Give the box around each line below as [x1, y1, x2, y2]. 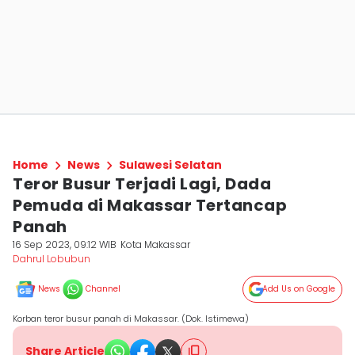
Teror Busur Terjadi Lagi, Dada [13, 173, 271, 195]
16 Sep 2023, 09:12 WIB [13, 238, 116, 251]
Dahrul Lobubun [13, 252, 90, 265]
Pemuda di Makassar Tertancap [13, 194, 287, 216]
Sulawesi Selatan [119, 157, 222, 173]
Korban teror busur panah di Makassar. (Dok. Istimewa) [13, 312, 249, 325]
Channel [86, 283, 120, 295]
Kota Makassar [120, 238, 191, 251]
